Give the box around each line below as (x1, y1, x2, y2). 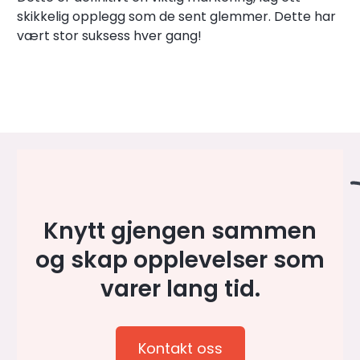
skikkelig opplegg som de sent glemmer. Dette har (17, 6, 336, 26)
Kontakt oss (137, 337, 223, 358)
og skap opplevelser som (35, 243, 325, 276)
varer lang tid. (100, 272, 260, 305)
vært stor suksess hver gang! (17, 26, 202, 45)
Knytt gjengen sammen (43, 215, 317, 247)
